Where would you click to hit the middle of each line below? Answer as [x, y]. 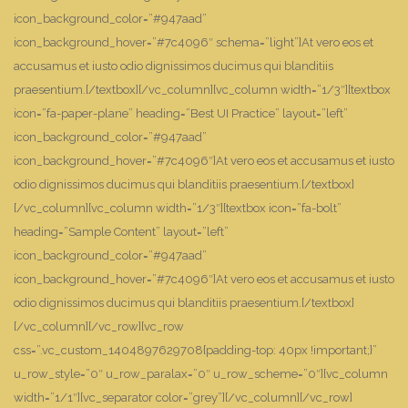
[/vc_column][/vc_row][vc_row [99, 326]
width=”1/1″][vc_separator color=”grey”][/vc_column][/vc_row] [183, 398]
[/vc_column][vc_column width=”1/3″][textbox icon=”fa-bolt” [178, 208]
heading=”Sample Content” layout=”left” [121, 232]
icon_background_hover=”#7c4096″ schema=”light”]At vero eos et [194, 42]
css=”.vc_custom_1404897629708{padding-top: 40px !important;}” [195, 350]
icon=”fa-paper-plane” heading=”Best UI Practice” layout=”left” [181, 113]
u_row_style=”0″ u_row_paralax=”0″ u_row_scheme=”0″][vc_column [201, 374]
